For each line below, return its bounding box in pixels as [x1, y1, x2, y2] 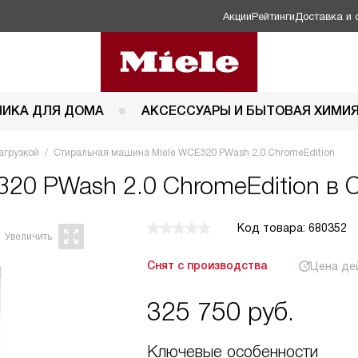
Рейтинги [252, 10, 295, 22]
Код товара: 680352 [237, 221, 347, 234]
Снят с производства [147, 259, 267, 272]
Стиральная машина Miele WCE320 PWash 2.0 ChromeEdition [54, 147, 335, 158]
